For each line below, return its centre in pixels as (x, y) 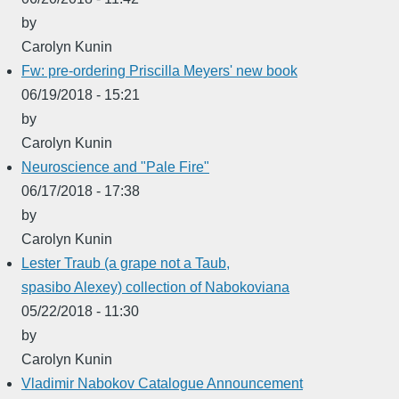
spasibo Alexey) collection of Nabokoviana (155, 287)
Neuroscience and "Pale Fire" (115, 167)
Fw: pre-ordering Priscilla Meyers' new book (159, 70)
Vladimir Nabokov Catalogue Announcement (162, 383)
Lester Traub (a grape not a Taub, (126, 263)
